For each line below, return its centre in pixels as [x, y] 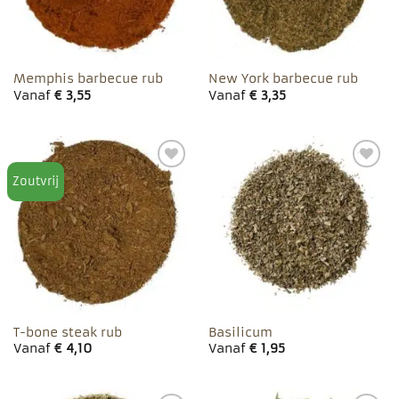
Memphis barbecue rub [88, 79]
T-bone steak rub [67, 332]
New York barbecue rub [283, 79]
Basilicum [240, 332]
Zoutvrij [36, 182]
